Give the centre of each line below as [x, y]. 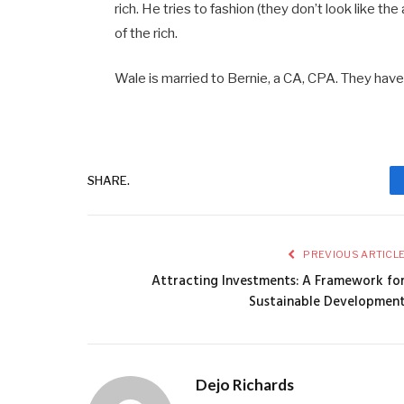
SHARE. [109, 180]
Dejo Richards [245, 385]
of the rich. [147, 34]
